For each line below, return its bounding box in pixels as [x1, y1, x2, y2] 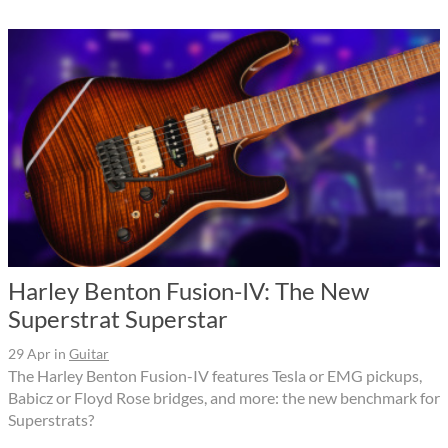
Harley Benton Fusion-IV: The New [8, 276, 369, 306]
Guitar [69, 345, 109, 363]
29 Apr [8, 345, 51, 363]
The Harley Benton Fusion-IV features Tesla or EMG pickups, [8, 366, 422, 386]
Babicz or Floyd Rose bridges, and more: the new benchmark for [8, 388, 440, 408]
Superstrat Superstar [8, 304, 228, 334]
